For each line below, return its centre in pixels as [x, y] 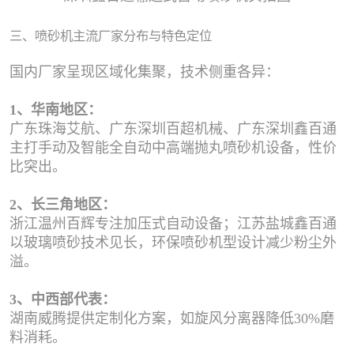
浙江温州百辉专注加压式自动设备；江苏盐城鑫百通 [173, 223]
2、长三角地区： [63, 204]
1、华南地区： [56, 109]
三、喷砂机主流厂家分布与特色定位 [111, 36]
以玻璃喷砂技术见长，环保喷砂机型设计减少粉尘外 [173, 242]
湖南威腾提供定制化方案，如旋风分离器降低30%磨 [172, 318]
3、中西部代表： [63, 299]
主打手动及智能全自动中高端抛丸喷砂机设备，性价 [173, 147]
